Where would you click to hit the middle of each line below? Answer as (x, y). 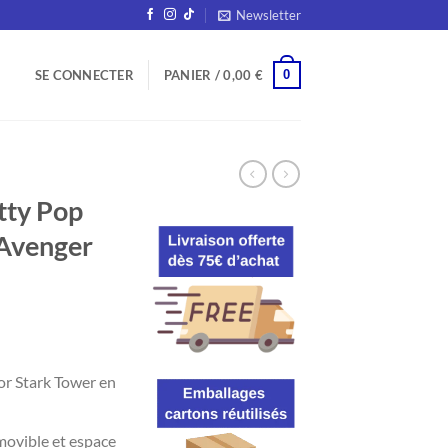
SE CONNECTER (84, 75)
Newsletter (268, 15)
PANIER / (193, 75)
